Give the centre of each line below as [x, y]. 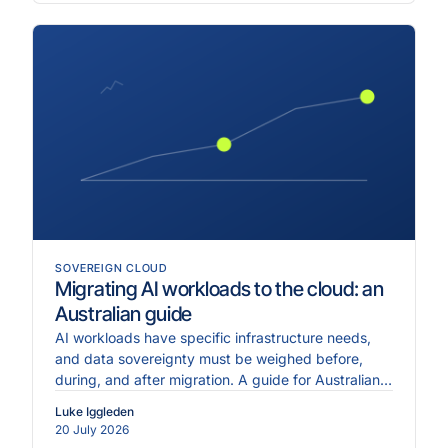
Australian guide [124, 313]
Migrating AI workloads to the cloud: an [219, 288]
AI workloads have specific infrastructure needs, [213, 337]
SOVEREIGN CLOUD [111, 267]
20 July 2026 [92, 429]
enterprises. [93, 400]
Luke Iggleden [94, 411]
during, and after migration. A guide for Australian [217, 379]
